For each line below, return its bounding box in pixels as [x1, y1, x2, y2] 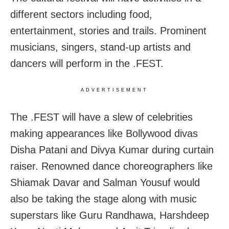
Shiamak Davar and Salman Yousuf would [10, 177, 200, 189]
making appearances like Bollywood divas [10, 128, 198, 140]
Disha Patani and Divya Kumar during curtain [10, 144, 214, 156]
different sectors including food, [10, 9, 152, 20]
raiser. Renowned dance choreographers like [10, 161, 213, 172]
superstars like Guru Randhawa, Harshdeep [10, 210, 209, 221]
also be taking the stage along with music [10, 193, 197, 205]
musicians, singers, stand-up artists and [10, 41, 191, 53]
